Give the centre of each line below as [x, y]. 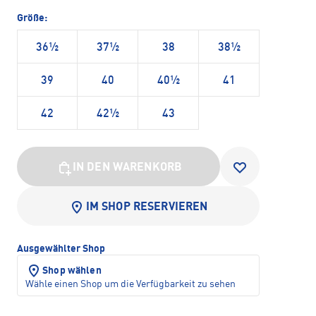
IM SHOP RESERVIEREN [147, 208]
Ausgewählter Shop [61, 249]
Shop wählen [72, 271]
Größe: [32, 19]
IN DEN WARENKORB [127, 168]
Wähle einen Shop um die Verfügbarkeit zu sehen [130, 285]
